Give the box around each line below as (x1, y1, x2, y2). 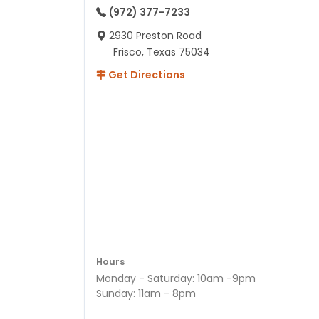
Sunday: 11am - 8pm (96, 286, 196, 300)
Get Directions (106, 67, 185, 82)
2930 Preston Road (109, 28, 202, 43)
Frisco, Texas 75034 (113, 44, 210, 59)
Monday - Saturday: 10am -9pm (96, 271, 256, 286)
